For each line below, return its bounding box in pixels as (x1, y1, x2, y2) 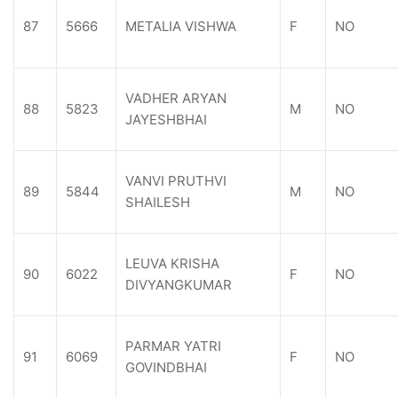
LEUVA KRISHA (125, 255, 219, 272)
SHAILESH (125, 194, 190, 211)
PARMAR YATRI (125, 338, 221, 354)
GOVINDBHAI (125, 359, 207, 376)
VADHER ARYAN (125, 90, 227, 107)
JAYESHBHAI (125, 111, 207, 128)
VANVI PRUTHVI (125, 172, 227, 189)
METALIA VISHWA (125, 18, 236, 35)
